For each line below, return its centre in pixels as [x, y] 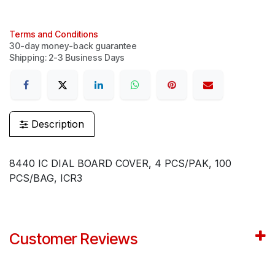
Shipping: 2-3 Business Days [67, 57]
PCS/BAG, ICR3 [46, 178]
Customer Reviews [73, 239]
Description [56, 124]
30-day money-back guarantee [73, 45]
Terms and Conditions [54, 34]
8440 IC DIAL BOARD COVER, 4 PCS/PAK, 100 [120, 164]
